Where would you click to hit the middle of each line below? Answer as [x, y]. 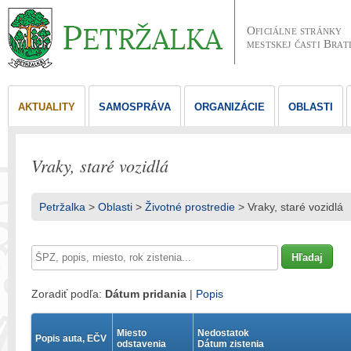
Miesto [132, 333]
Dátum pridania [146, 294]
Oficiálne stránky [295, 31]
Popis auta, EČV [71, 338]
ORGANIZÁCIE [230, 107]
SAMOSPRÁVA [135, 107]
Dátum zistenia [231, 344]
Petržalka [62, 207]
